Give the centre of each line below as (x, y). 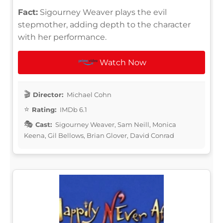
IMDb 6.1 (73, 109)
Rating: (44, 109)
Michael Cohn (88, 94)
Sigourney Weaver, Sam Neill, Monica (115, 124)
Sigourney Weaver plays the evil (102, 12)
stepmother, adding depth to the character (104, 24)
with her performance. (62, 37)
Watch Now (123, 62)
